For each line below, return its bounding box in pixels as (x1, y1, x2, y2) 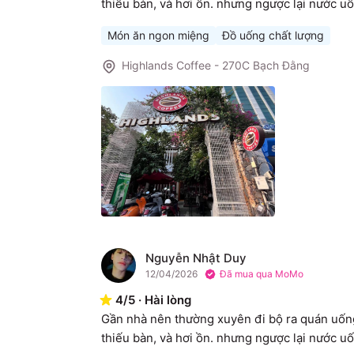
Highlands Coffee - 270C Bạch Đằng (122, 58, 310, 72)
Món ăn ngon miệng (107, 28, 209, 42)
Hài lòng (145, 292, 191, 308)
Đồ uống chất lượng (222, 28, 324, 42)
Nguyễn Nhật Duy (145, 250, 247, 266)
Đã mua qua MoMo (220, 268, 303, 281)
